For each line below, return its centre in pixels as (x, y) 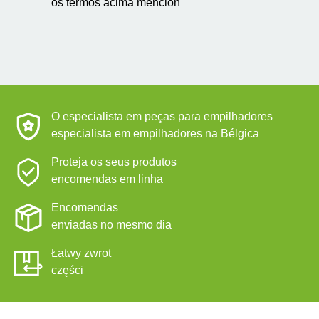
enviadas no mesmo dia (111, 225)
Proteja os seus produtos (114, 162)
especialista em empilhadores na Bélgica (155, 134)
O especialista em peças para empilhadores (162, 117)
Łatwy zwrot (81, 253)
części (67, 271)
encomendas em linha (107, 179)
